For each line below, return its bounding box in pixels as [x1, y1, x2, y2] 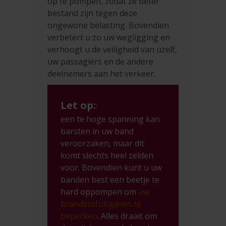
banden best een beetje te [61, 174, 160, 185]
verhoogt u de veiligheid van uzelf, [47, 43, 178, 55]
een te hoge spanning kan [61, 113, 160, 125]
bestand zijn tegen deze [47, 7, 138, 19]
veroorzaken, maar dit [61, 137, 145, 149]
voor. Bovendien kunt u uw [61, 161, 162, 173]
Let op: [61, 98, 96, 112]
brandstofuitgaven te [61, 198, 142, 209]
